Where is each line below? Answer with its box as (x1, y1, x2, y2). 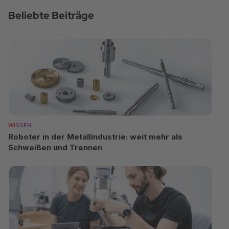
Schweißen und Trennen (8, 142, 102, 152)
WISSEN (8, 121, 31, 129)
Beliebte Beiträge (8, 8, 94, 22)
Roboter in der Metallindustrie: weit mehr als (8, 131, 182, 142)
